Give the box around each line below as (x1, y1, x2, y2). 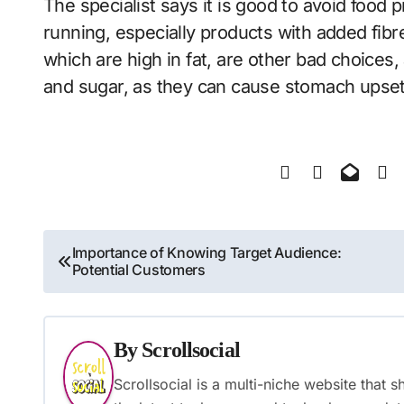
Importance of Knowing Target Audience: (71, 243, 342, 262)
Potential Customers (71, 260, 206, 279)
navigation (42, 271, 163, 305)
